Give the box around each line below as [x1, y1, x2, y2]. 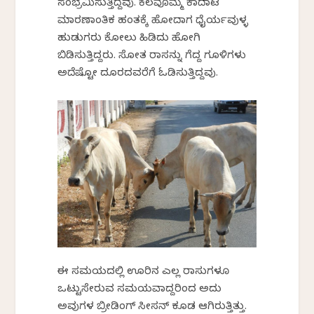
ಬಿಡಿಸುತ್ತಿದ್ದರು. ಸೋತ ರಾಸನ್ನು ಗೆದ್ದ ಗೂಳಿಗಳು [57, 49, 247, 64]
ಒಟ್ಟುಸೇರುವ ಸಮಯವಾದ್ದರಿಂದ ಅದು [57, 283, 222, 298]
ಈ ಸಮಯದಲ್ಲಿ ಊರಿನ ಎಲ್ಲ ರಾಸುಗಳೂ [57, 266, 230, 280]
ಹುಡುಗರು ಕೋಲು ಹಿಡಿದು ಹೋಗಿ [57, 32, 201, 46]
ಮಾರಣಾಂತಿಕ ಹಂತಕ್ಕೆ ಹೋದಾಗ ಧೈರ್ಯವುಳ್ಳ [57, 14, 249, 29]
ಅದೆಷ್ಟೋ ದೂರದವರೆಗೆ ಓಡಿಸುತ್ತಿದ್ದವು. [57, 67, 219, 81]
